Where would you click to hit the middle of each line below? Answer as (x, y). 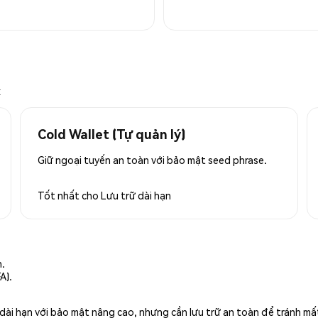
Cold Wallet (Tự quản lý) (111, 133)
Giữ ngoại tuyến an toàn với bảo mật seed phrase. (152, 159)
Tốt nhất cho (69, 195)
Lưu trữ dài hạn (136, 195)
